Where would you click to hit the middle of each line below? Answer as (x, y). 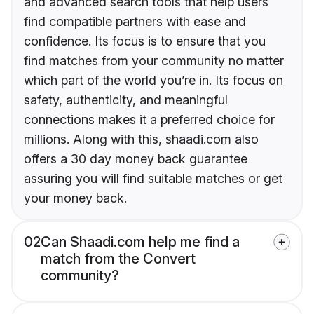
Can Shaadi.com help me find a (140, 242)
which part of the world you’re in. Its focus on (153, 81)
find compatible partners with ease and (135, 22)
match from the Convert (118, 259)
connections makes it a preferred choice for (149, 120)
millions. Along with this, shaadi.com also (141, 139)
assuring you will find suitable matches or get (153, 179)
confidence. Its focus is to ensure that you (145, 41)
